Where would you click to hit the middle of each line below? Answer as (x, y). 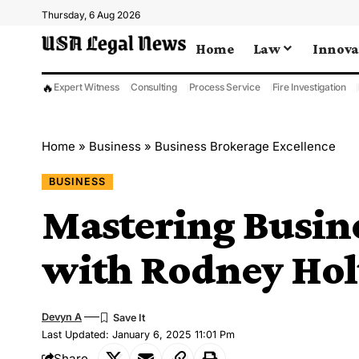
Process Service (224, 87)
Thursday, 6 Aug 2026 (91, 15)
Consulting (154, 87)
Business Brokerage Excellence (245, 146)
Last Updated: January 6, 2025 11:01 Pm (138, 334)
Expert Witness (87, 87)
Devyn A (62, 317)
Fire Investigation (309, 87)
